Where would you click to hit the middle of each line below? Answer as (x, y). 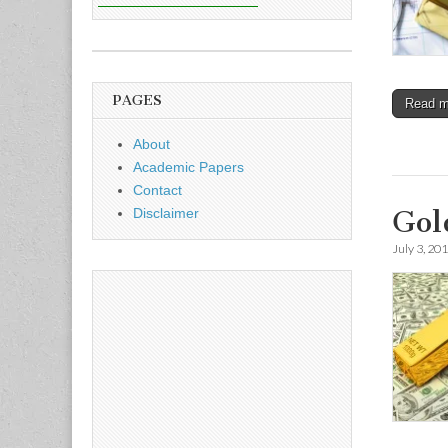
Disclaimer (166, 213)
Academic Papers (188, 167)
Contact (157, 190)
